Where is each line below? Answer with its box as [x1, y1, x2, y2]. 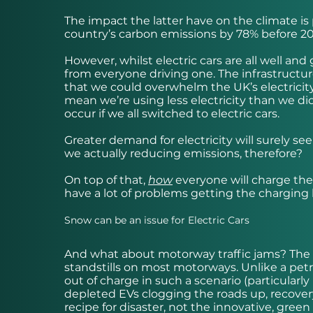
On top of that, [64, 173, 148, 187]
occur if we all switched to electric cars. [64, 107, 279, 121]
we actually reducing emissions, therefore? [64, 147, 303, 161]
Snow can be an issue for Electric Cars [64, 214, 249, 227]
